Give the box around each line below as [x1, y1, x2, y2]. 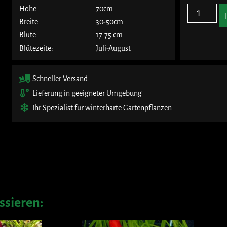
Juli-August [96, 44, 131, 52]
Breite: [19, 17, 40, 26]
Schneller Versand [32, 74, 88, 83]
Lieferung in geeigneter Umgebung [32, 89, 142, 97]
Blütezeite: [19, 44, 53, 52]
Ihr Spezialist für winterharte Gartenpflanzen [32, 103, 172, 112]
